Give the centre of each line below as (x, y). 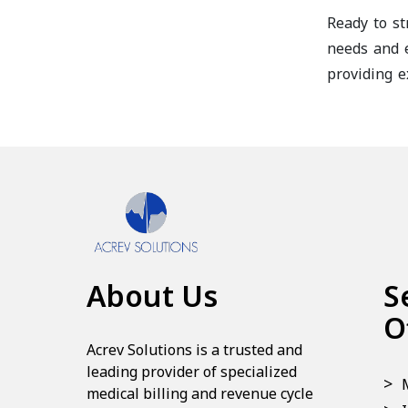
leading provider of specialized (192, 372)
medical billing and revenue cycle (200, 393)
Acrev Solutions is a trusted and (194, 350)
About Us (152, 296)
